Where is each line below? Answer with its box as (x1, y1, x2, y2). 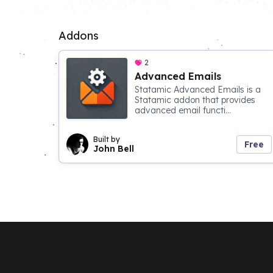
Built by (93, 135, 120, 144)
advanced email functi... (135, 105, 231, 116)
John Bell (93, 143, 134, 154)
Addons (58, 29, 99, 43)
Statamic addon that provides (135, 94, 255, 105)
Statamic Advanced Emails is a (135, 84, 261, 95)
